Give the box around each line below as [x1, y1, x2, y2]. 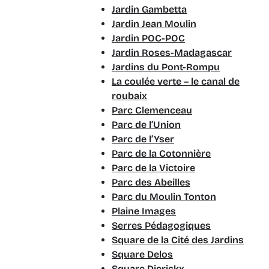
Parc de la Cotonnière [112, 148, 211, 159]
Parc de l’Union [112, 119, 181, 130]
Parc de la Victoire [112, 162, 195, 174]
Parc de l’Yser [112, 133, 174, 145]
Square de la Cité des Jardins [112, 234, 244, 246]
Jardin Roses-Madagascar [112, 47, 232, 58]
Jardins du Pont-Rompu [112, 61, 220, 73]
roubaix [112, 90, 147, 101]
